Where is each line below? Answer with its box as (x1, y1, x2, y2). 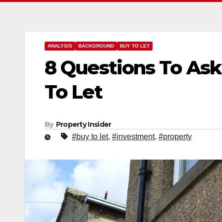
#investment (112, 132, 155, 141)
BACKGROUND (78, 43, 114, 49)
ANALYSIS (48, 43, 72, 49)
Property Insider (55, 120, 111, 129)
